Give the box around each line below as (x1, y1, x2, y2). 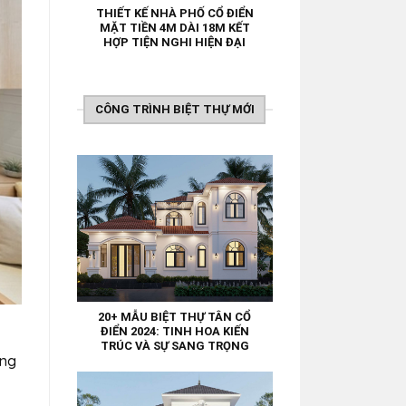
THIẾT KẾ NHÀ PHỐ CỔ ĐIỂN (95, 5, 254, 20)
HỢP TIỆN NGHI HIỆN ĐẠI (103, 34, 246, 49)
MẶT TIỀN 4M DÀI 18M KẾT (99, 20, 250, 34)
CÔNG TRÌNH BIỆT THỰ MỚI (94, 101, 255, 116)
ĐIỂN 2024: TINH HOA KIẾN (100, 324, 249, 339)
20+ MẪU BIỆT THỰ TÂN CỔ (98, 310, 252, 324)
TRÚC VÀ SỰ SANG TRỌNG (100, 339, 249, 353)
